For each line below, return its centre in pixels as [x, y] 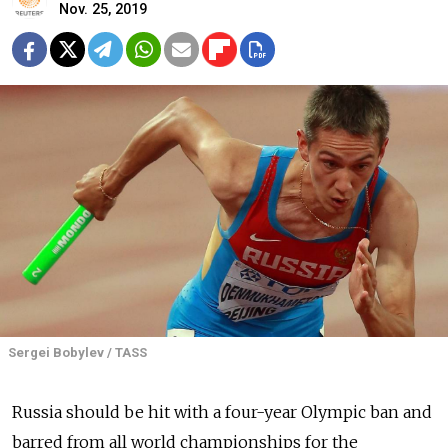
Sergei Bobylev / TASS [77, 352]
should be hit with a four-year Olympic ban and [249, 412]
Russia [37, 412]
